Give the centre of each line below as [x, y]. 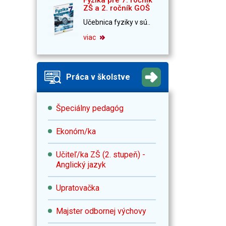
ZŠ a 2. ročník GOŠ [117, 8]
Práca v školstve [98, 77]
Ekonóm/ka [76, 131]
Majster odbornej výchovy [101, 211]
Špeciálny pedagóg [90, 108]
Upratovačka [78, 188]
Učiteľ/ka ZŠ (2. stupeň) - [101, 154]
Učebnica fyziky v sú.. [117, 22]
